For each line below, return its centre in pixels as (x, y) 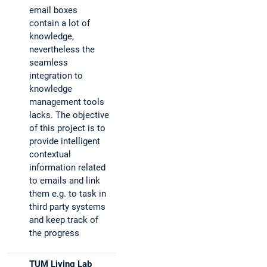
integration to (56, 76)
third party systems (67, 207)
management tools (67, 102)
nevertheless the (62, 50)
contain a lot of (60, 24)
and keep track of (64, 220)
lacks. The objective (69, 115)
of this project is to (67, 128)
